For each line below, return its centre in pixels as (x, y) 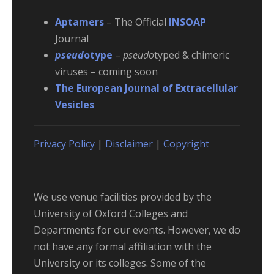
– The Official (136, 22)
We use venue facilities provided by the (123, 197)
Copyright (186, 143)
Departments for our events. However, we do (137, 230)
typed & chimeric (192, 55)
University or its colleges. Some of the (120, 263)
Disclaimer (129, 143)
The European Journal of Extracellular (146, 88)
